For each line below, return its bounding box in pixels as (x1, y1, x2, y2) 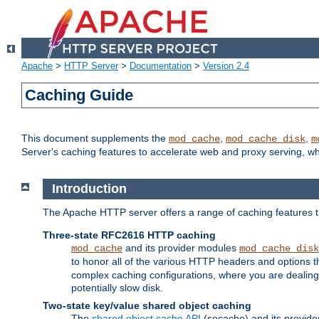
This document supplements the (21, 132, 169, 145)
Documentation (130, 61, 192, 72)
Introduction (51, 182, 130, 197)
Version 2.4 (203, 61, 249, 72)
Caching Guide (25, 86, 134, 105)
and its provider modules (122, 241, 239, 253)
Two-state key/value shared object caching (43, 299, 251, 311)
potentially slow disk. (71, 281, 163, 293)
